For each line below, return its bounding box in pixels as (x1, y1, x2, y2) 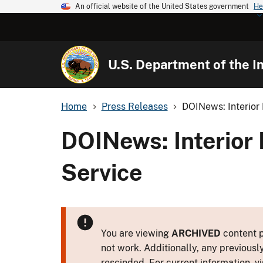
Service (61, 159, 142, 186)
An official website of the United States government (75, 2, 249, 11)
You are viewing (101, 227, 171, 239)
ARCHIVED (171, 227, 221, 239)
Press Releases (101, 100, 168, 112)
